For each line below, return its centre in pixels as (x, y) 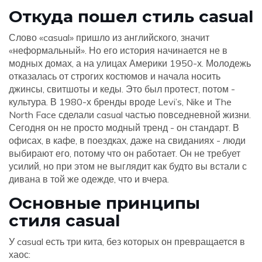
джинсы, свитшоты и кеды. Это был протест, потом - (122, 89)
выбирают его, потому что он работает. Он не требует (125, 153)
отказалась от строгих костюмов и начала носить (115, 76)
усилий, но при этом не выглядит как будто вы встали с (128, 166)
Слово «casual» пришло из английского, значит (109, 37)
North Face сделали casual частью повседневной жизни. (130, 115)
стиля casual (64, 220)
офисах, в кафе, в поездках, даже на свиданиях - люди (127, 140)
